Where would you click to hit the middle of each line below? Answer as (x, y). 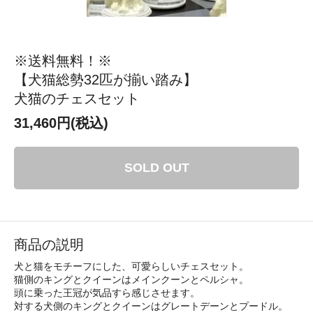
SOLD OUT (156, 168)
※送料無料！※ (63, 61)
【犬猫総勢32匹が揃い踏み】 (105, 80)
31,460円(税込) (61, 123)
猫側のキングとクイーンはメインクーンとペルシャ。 (131, 280)
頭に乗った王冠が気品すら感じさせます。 (107, 293)
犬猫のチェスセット (77, 99)
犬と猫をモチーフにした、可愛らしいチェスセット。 (131, 267)
